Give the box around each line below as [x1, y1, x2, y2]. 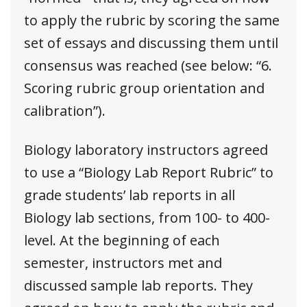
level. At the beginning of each [24, 230, 220, 249]
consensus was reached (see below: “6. [24, 56, 272, 75]
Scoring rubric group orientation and [24, 78, 265, 97]
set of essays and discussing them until [24, 33, 278, 52]
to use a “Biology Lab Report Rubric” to [24, 162, 273, 182]
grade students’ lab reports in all [24, 185, 235, 204]
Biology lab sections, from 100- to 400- [24, 208, 270, 227]
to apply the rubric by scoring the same [24, 10, 280, 29]
